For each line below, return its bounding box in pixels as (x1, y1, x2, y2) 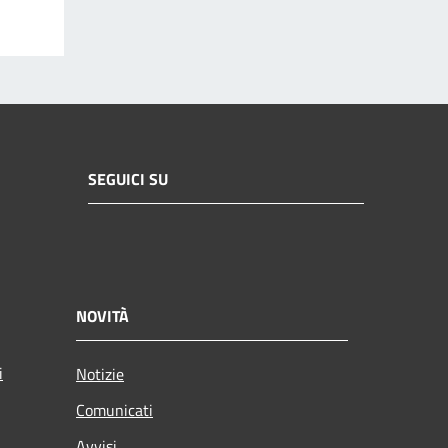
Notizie (76, 361, 124, 386)
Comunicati (76, 397, 153, 422)
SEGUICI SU (88, 167, 168, 192)
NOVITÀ (76, 303, 129, 328)
